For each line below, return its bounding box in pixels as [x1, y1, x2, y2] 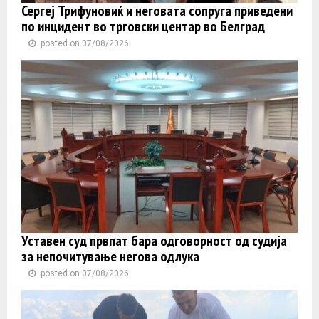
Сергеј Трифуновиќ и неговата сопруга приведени [21, 1, 293, 21]
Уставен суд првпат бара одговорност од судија [21, 231, 287, 250]
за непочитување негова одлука [21, 246, 199, 266]
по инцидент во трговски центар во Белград [21, 17, 265, 36]
